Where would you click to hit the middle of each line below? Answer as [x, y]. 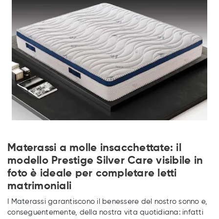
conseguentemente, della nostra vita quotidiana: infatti [105, 212]
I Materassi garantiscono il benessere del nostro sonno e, [108, 202]
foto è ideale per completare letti [92, 174]
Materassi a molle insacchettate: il [94, 148]
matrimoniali [39, 186]
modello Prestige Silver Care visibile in [105, 161]
